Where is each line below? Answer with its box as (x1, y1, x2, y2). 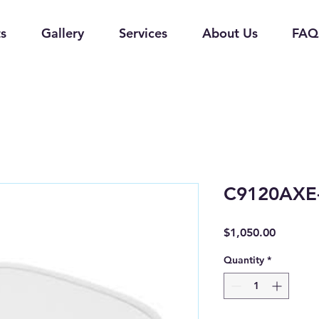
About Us (202, 25, 258, 41)
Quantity (224, 253, 264, 266)
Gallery (41, 25, 84, 41)
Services (118, 25, 167, 41)
